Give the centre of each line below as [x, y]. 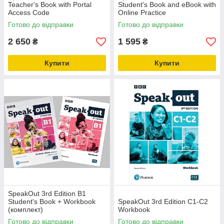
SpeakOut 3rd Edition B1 [47, 193]
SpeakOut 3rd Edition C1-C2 [163, 201]
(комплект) [25, 209]
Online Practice [142, 12]
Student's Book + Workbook [52, 201]
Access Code [29, 12]
